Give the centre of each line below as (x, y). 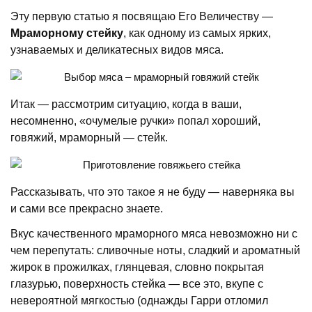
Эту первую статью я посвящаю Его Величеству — (142, 16)
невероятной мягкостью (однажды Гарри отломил (140, 300)
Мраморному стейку (67, 33)
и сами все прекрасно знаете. (87, 209)
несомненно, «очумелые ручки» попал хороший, (136, 120)
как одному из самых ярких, (200, 33)
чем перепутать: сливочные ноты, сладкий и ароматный (156, 250)
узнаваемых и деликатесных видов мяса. (117, 49)
